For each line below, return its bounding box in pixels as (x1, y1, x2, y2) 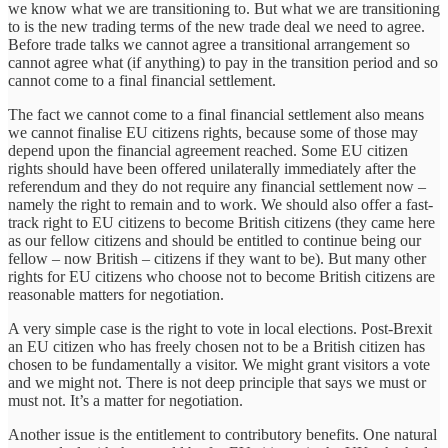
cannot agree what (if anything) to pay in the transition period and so (8, 53, 438, 71)
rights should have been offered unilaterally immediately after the (8, 159, 416, 177)
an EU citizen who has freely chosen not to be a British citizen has (8, 337, 425, 355)
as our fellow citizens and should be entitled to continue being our (8, 231, 421, 249)
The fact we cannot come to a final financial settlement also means (8, 105, 424, 123)
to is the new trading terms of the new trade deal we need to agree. (8, 17, 425, 35)
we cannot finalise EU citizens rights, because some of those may (8, 123, 418, 141)
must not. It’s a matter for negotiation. (8, 391, 243, 409)
